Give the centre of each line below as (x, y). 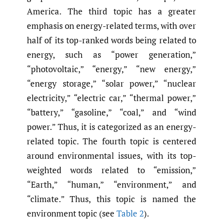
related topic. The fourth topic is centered (111, 141)
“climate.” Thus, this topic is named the (111, 199)
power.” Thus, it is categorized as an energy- (111, 126)
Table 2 (130, 213)
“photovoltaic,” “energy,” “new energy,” (111, 69)
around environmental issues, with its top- (111, 155)
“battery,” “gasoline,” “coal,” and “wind (111, 112)
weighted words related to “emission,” (111, 170)
